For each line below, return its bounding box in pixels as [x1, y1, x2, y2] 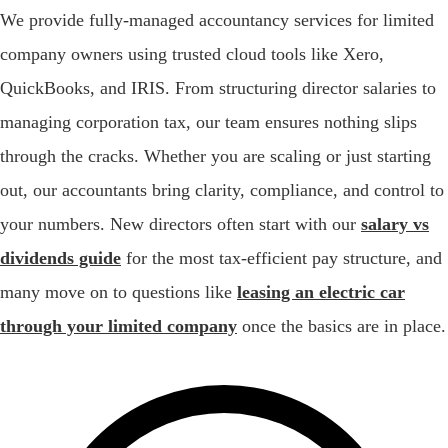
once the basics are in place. [237, 315, 446, 336]
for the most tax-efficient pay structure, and [121, 247, 442, 268]
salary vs [361, 213, 429, 234]
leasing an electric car [237, 281, 405, 302]
